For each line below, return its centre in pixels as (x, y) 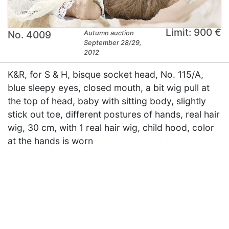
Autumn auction (109, 33)
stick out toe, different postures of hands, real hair (114, 114)
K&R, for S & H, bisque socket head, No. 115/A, (106, 75)
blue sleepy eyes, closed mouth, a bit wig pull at (109, 88)
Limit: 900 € (193, 32)
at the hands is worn (50, 141)
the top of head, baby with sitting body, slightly (107, 101)
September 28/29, (113, 43)
